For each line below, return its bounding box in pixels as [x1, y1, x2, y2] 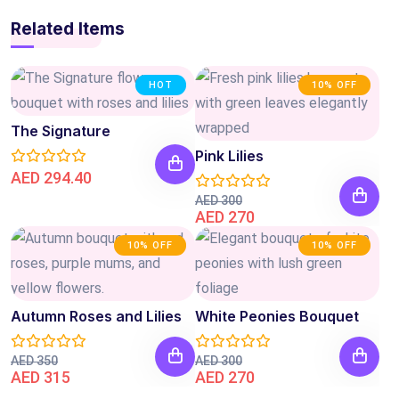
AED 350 [11, 353, 58, 368]
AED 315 [11, 367, 70, 387]
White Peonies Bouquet [195, 306, 359, 325]
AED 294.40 [11, 167, 92, 187]
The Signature [11, 121, 110, 140]
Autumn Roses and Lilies [11, 306, 182, 325]
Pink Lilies [195, 146, 264, 165]
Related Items [11, 18, 125, 39]
